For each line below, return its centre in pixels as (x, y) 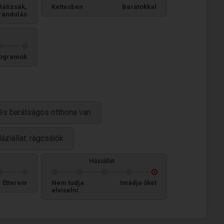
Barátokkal (139, 7)
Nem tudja (68, 183)
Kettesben (67, 7)
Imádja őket (138, 183)
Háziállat (101, 161)
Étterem (15, 183)
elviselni (65, 190)
